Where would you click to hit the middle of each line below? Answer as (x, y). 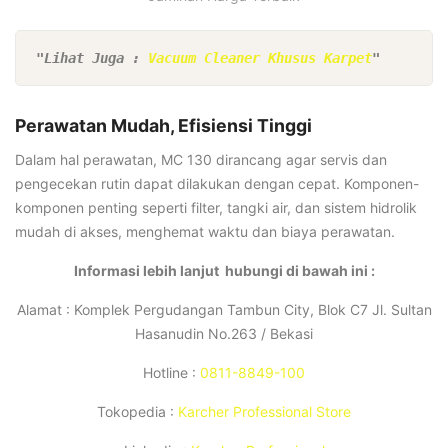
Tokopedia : (137, 412)
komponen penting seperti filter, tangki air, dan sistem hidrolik (216, 208)
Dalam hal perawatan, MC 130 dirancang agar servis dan (201, 160)
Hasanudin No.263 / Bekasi (224, 334)
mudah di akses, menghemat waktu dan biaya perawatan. (205, 232)
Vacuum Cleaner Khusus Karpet (260, 57)
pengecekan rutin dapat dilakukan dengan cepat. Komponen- (217, 184)
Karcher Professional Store (264, 412)
